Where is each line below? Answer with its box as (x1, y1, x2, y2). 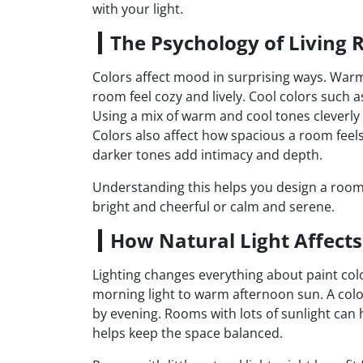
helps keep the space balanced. (92, 323, 283, 342)
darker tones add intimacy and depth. (92, 145, 322, 164)
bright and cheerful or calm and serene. (92, 197, 335, 216)
